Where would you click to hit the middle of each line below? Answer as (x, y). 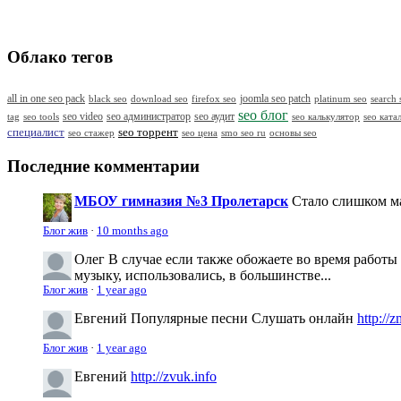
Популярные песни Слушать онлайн (244, 318)
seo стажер (91, 133)
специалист (36, 132)
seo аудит (214, 117)
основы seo (293, 133)
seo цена (200, 133)
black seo (108, 99)
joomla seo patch (275, 99)
